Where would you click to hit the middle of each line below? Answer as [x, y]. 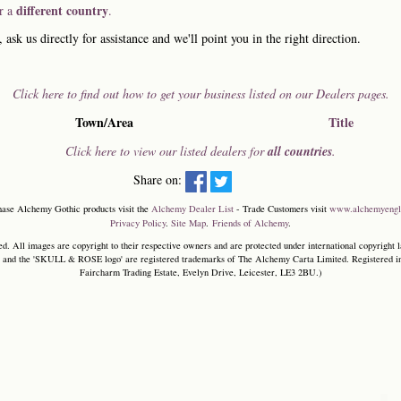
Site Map [188, 222]
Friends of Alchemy [250, 222]
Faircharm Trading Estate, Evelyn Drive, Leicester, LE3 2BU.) [200, 272]
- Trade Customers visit [282, 208]
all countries [300, 151]
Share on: [159, 179]
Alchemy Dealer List [192, 208]
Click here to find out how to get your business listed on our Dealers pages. [200, 94]
